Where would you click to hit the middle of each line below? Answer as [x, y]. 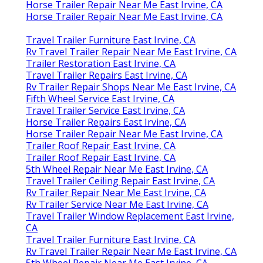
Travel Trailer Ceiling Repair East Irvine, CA [120, 181]
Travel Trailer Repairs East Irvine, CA [107, 75]
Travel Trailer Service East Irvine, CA [105, 110]
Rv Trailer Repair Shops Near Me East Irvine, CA [131, 87]
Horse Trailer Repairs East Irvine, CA [106, 122]
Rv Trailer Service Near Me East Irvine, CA [117, 204]
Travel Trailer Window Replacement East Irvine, [130, 216]
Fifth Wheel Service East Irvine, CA [100, 98]
